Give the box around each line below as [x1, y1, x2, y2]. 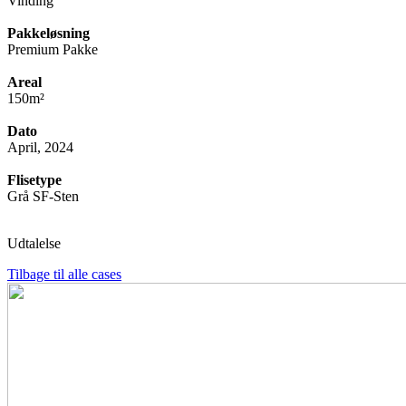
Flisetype [7, 171, 62, 188]
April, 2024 [7, 139, 73, 155]
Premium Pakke [7, 41, 98, 57]
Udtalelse [7, 235, 61, 251]
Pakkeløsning [7, 24, 90, 41]
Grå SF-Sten [7, 188, 79, 204]
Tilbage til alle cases [7, 266, 121, 282]
